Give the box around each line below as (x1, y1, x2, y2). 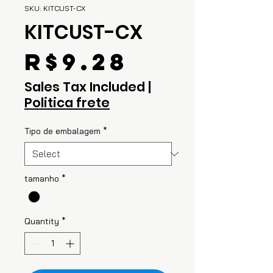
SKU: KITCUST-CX (24, 4, 85, 13)
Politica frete (24, 94, 110, 112)
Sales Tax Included (24, 78, 145, 96)
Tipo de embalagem (24, 126, 101, 136)
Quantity (24, 216, 59, 227)
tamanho (24, 173, 59, 184)
